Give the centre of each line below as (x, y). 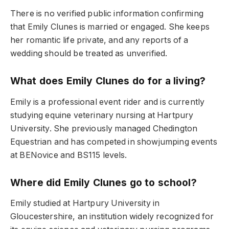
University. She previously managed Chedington (104, 128)
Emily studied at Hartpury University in (85, 203)
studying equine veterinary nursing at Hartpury (102, 115)
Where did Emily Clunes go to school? (104, 182)
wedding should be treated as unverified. (89, 54)
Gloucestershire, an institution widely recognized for (112, 217)
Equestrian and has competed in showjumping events (114, 142)
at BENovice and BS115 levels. (69, 155)
